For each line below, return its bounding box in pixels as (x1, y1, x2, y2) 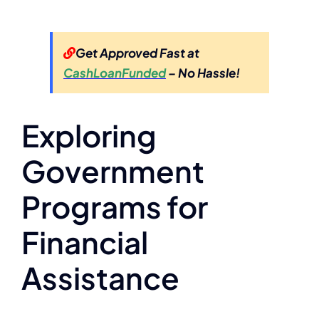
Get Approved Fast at (75, 44, 199, 61)
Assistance (21, 258, 179, 296)
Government (21, 151, 204, 189)
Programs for (21, 187, 208, 225)
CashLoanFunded (63, 64, 166, 80)
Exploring (21, 115, 157, 154)
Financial (21, 222, 148, 261)
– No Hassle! (166, 64, 240, 80)
